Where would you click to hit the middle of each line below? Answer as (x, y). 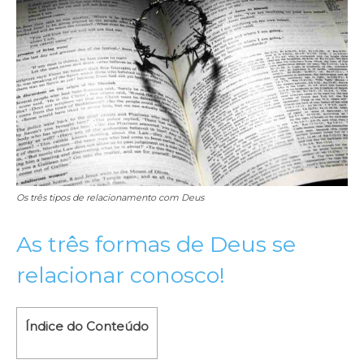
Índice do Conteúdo (87, 326)
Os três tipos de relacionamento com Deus (110, 197)
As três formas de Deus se (156, 244)
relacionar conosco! (121, 275)
